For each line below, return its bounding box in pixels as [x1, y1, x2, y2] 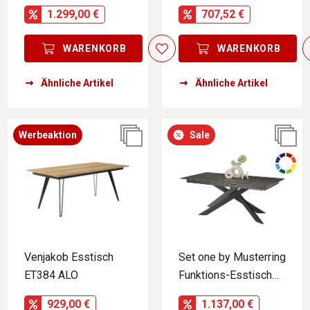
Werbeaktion [19, 129, 77, 140]
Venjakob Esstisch [24, 250, 113, 264]
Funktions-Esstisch [179, 268, 272, 282]
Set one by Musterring [179, 250, 286, 264]
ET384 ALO [24, 268, 78, 282]
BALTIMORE [179, 286, 237, 300]
